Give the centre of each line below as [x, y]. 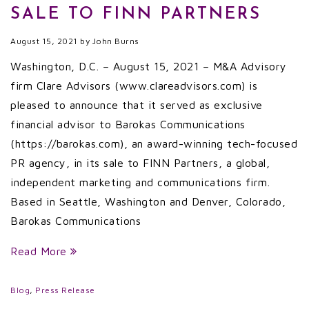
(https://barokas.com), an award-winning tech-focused [154, 143]
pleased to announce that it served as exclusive [137, 105]
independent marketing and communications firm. [140, 182]
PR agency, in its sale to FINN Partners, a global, [140, 163]
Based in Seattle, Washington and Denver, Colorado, [148, 201]
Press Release [65, 290]
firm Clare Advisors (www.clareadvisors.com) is [134, 86]
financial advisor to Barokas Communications [128, 124]
